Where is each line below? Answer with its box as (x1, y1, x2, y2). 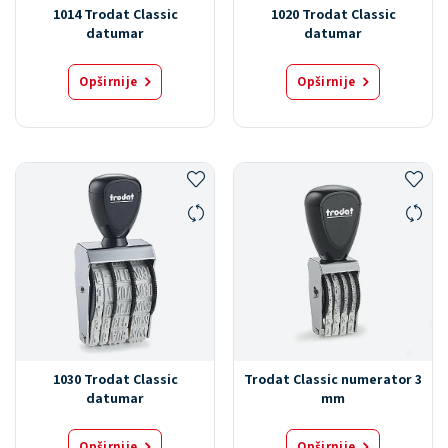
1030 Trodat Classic (52, 370, 178, 390)
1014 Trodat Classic (52, 5, 178, 25)
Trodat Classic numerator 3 (244, 370, 422, 390)
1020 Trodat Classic (270, 5, 396, 25)
